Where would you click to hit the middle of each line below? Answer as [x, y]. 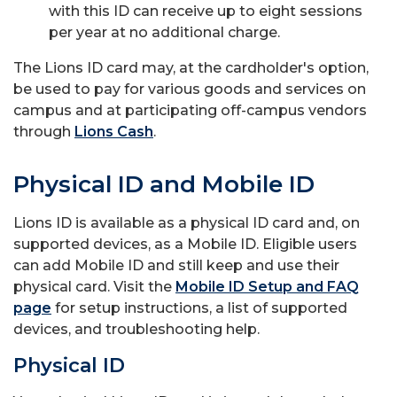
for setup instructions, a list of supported [199, 308]
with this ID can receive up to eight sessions [206, 11]
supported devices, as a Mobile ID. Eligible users [185, 244]
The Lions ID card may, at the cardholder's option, [191, 68]
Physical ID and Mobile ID [164, 184]
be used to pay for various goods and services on [190, 89]
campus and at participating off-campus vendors [190, 110]
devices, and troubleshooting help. [138, 329]
